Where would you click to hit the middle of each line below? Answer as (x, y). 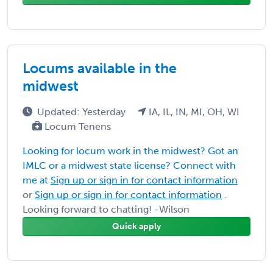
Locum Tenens (76, 126)
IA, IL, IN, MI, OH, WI (193, 112)
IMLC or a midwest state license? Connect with (129, 165)
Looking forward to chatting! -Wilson (106, 209)
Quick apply (136, 226)
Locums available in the (100, 68)
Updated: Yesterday (83, 112)
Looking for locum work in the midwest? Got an (130, 151)
